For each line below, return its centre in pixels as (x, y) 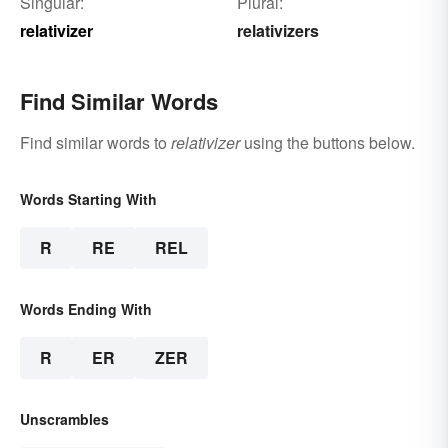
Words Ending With (86, 309)
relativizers (277, 31)
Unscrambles (64, 419)
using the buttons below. (327, 143)
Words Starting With (88, 199)
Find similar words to (95, 143)
